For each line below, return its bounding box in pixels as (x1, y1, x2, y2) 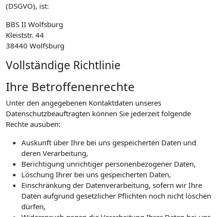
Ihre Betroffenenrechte (6, 78, 135, 94)
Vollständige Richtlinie (6, 58, 121, 73)
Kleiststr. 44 (6, 30, 44, 40)
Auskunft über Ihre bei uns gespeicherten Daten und (21, 138, 196, 147)
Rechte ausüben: (6, 119, 61, 129)
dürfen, (21, 201, 46, 211)
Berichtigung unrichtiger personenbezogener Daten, (21, 159, 196, 169)
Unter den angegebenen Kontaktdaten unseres (6, 98, 161, 108)
